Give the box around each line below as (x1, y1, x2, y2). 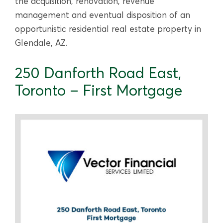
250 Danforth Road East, (15, 64, 181, 83)
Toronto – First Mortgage (15, 81, 182, 100)
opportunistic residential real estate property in (15, 23, 201, 34)
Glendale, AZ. (15, 37, 68, 48)
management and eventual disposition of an (15, 9, 190, 20)
